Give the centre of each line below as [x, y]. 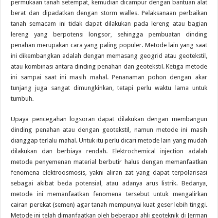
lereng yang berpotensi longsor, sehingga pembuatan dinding [109, 34]
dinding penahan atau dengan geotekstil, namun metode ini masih [109, 130]
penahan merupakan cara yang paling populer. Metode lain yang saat [109, 45]
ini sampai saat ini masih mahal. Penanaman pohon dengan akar [109, 77]
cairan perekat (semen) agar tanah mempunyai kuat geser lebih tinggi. [109, 205]
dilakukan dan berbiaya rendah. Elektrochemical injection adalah [109, 151]
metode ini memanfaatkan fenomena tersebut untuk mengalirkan [109, 194]
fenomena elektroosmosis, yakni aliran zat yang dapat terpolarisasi [109, 173]
